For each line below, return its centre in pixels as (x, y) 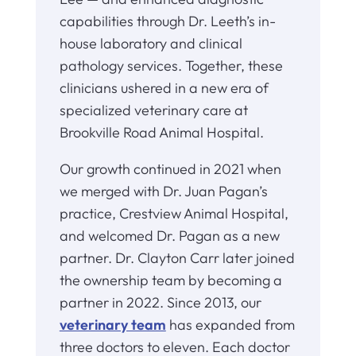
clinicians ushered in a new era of (164, 88)
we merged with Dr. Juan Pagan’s (163, 192)
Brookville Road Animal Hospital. (161, 133)
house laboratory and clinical (151, 44)
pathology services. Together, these (171, 66)
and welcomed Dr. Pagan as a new (169, 236)
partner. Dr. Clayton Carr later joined (177, 258)
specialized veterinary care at (153, 110)
